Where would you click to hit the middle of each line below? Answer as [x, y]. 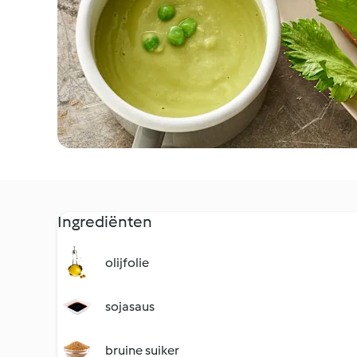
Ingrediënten [105, 222]
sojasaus [130, 306]
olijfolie [127, 263]
